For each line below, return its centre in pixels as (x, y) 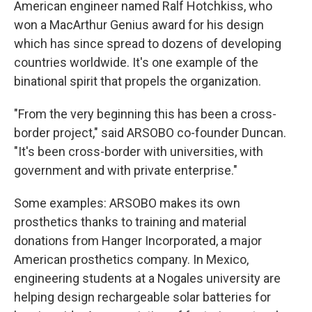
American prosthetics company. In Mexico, (131, 259)
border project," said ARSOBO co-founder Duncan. (150, 133)
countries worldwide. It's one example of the (136, 62)
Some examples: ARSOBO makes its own (127, 203)
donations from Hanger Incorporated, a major (138, 241)
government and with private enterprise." (126, 170)
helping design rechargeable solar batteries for (142, 297)
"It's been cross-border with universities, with (139, 151)
